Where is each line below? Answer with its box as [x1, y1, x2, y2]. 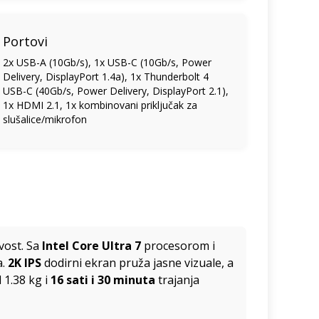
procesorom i [141, 237, 215, 253]
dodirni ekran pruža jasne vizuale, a [41, 254, 234, 271]
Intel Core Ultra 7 [42, 237, 141, 253]
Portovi [3, 32, 48, 50]
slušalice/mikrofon [3, 112, 88, 126]
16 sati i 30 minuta [51, 271, 155, 288]
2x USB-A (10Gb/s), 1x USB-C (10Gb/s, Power [3, 55, 212, 69]
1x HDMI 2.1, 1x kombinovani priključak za [3, 98, 198, 112]
